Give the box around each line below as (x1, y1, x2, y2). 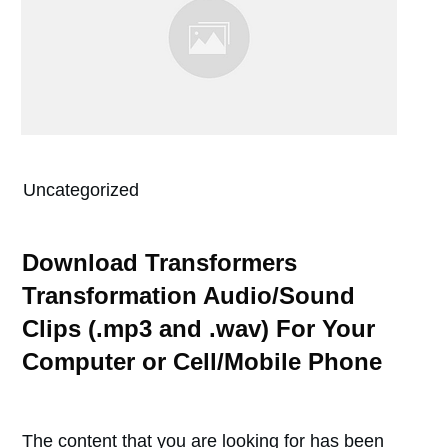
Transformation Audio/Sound (22, 282, 355, 309)
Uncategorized (23, 180, 139, 200)
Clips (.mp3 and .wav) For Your (22, 315, 375, 342)
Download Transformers (22, 249, 297, 276)
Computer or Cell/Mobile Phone (22, 348, 382, 375)
